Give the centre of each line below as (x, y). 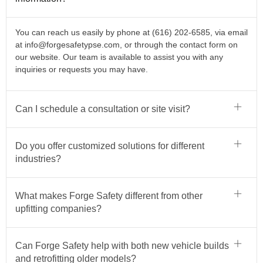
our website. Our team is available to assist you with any (119, 57)
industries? (38, 159)
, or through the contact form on (179, 45)
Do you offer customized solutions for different (110, 146)
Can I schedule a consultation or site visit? (103, 109)
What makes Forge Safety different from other (109, 195)
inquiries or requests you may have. (82, 70)
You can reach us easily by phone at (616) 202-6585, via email (131, 33)
